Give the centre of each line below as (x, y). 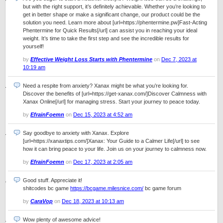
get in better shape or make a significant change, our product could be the (111, 14)
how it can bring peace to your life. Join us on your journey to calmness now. (115, 149)
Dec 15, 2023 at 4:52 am (103, 114)
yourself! (33, 46)
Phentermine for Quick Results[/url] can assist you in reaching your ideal (110, 30)
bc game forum (162, 188)
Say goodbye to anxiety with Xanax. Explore (76, 133)
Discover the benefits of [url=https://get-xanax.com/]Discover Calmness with (115, 94)
